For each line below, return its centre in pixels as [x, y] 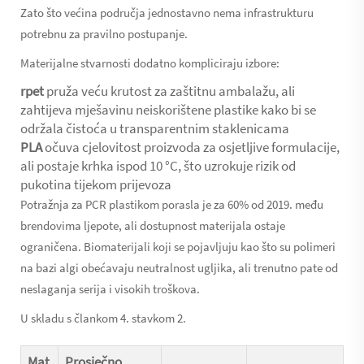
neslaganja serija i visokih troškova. [110, 288]
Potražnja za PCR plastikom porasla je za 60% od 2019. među [172, 204]
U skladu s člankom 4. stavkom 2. [103, 318]
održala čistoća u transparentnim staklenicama [155, 128]
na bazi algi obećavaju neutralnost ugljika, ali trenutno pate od [179, 267]
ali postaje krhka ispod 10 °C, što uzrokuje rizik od [158, 165]
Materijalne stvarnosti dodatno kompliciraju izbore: [150, 63]
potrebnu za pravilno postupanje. [104, 33]
